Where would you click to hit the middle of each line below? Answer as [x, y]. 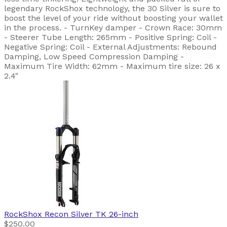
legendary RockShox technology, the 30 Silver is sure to [112, 9]
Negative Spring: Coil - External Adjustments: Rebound [110, 47]
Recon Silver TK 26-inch [91, 214]
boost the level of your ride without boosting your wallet [113, 18]
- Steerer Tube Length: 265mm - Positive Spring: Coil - [110, 37]
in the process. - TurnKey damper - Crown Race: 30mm [113, 28]
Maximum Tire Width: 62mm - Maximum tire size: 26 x [112, 66]
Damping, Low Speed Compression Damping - [94, 57]
